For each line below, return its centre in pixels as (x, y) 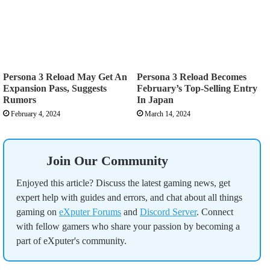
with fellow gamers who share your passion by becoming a (128, 226)
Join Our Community (107, 160)
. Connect (215, 212)
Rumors (20, 99)
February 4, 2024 (36, 114)
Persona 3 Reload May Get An (65, 77)
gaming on (38, 212)
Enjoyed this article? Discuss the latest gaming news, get (123, 183)
